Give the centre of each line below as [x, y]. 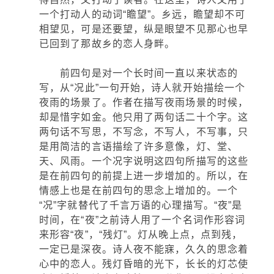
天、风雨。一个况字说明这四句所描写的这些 [144, 161]
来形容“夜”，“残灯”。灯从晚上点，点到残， [141, 235]
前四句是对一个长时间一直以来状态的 [139, 73]
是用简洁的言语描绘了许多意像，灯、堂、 [139, 146]
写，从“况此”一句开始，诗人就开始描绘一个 [143, 88]
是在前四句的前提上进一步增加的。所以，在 [144, 176]
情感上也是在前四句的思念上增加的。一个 [139, 191]
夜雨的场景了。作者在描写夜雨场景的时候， [144, 102]
